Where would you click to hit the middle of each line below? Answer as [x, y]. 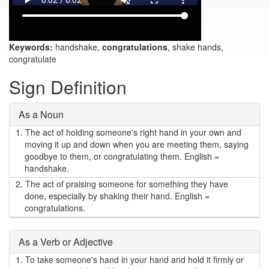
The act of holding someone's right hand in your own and [132, 132]
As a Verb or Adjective [66, 242]
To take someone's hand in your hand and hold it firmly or [133, 259]
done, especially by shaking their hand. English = [117, 196]
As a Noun [41, 114]
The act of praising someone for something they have [125, 184]
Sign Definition [68, 87]
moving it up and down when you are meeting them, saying [137, 144]
